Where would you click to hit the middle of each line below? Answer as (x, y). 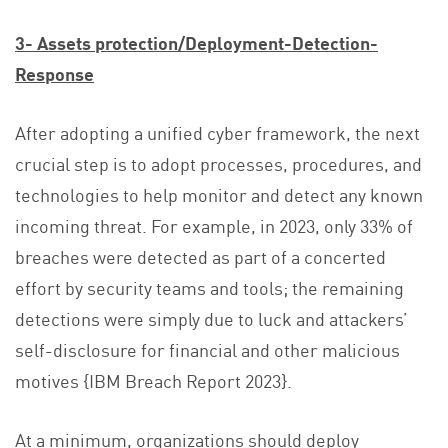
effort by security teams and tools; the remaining (209, 287)
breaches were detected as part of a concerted (200, 256)
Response (54, 73)
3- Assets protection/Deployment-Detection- (196, 42)
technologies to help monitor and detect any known (219, 194)
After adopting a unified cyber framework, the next (217, 132)
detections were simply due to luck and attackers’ (211, 318)
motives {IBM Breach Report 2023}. (153, 380)
